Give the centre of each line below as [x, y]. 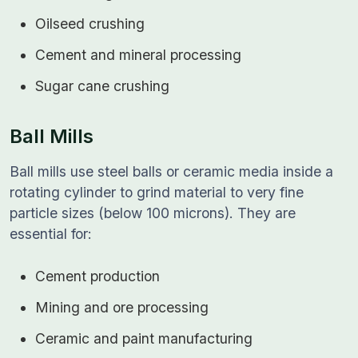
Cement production [97, 276]
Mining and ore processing [122, 307]
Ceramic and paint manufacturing [144, 338]
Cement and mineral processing [138, 55]
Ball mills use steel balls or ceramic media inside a [171, 171]
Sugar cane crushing [102, 86]
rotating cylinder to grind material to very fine [157, 192]
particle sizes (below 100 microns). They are [153, 213]
